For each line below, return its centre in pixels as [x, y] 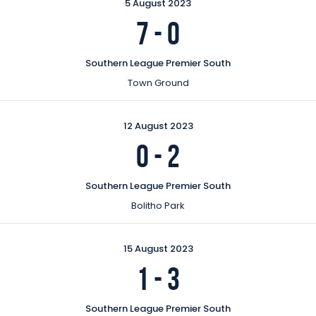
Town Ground [158, 83]
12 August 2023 [158, 126]
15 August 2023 [158, 248]
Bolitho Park [158, 205]
